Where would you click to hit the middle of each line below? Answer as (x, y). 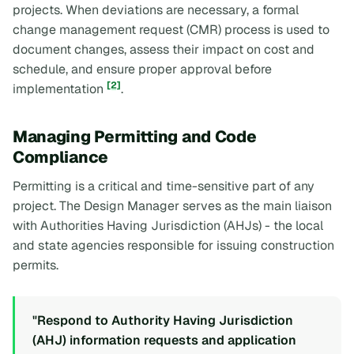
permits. (36, 265)
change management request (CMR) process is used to (171, 30)
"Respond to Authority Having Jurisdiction (163, 320)
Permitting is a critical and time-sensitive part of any (164, 186)
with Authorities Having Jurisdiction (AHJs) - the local (168, 225)
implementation (60, 89)
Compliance (60, 157)
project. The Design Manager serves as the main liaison (172, 205)
